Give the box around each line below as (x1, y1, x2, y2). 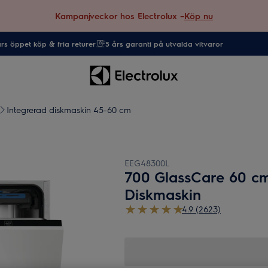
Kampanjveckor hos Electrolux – (55, 10, 184, 21)
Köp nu (184, 10, 213, 21)
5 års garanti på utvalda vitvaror (105, 39, 223, 48)
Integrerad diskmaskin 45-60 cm (7, 104, 131, 115)
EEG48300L (124, 157, 169, 168)
